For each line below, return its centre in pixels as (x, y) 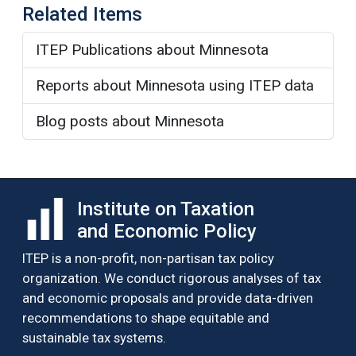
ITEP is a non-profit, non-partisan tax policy (148, 258)
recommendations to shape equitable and (146, 317)
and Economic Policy (167, 231)
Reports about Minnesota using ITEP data (175, 85)
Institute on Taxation (166, 209)
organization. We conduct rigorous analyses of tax (172, 278)
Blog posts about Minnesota (130, 121)
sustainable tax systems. (94, 337)
